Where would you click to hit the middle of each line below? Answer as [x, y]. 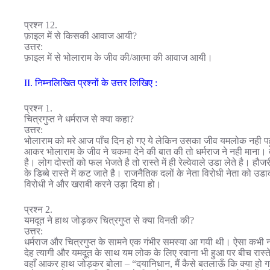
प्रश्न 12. [41, 25]
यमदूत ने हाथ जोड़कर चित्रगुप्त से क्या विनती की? [109, 221]
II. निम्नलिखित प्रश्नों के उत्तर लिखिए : [91, 83]
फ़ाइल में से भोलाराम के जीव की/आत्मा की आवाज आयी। [118, 58]
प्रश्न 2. [38, 210]
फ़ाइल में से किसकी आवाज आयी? [80, 36]
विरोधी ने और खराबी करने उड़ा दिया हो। [93, 184]
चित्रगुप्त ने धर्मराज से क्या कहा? [79, 119]
